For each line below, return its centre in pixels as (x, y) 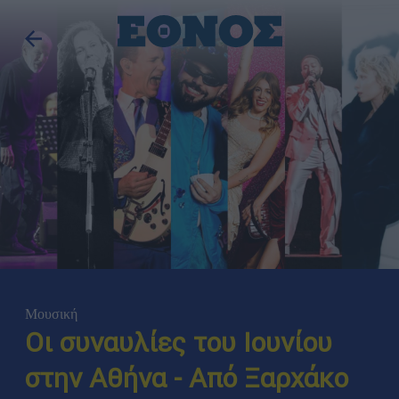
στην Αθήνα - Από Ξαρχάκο (186, 379)
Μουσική (51, 314)
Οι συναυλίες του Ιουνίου (178, 343)
